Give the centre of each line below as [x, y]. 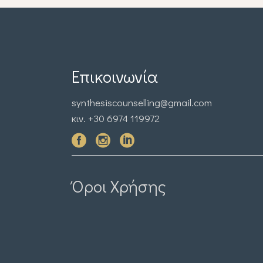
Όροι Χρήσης [119, 186]
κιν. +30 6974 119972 [116, 118]
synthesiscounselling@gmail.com [142, 102]
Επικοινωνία [115, 76]
